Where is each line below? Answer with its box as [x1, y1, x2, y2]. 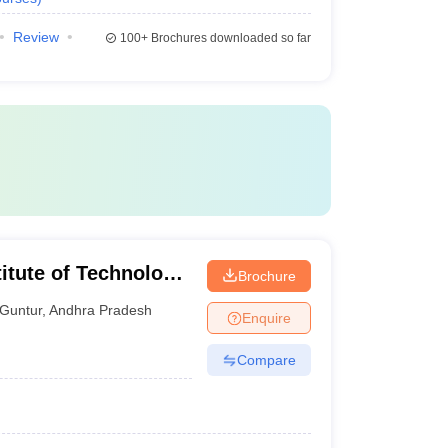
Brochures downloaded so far [147, 31, 311, 45]
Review [12, 29, 59, 45]
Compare [236, 351, 296, 368]
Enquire [241, 309, 291, 326]
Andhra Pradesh [49, 301, 153, 318]
